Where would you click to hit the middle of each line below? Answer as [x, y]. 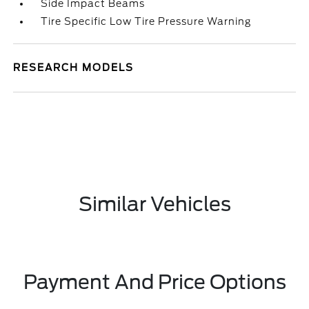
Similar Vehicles [154, 204]
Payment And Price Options [154, 282]
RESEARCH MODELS [74, 68]
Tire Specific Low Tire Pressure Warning [146, 21]
